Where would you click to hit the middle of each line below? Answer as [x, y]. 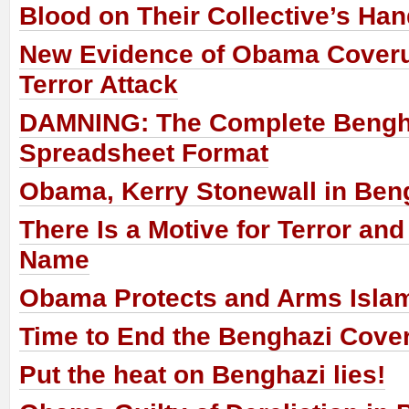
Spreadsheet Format [144, 153]
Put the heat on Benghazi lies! [202, 375]
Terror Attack [99, 85]
